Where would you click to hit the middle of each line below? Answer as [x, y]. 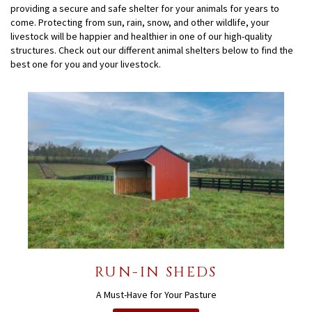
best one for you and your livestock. [86, 64]
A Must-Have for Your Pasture [156, 294]
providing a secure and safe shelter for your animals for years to [145, 8]
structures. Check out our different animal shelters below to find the [152, 50]
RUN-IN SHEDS [156, 272]
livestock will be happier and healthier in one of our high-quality [141, 36]
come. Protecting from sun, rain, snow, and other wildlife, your [140, 22]
